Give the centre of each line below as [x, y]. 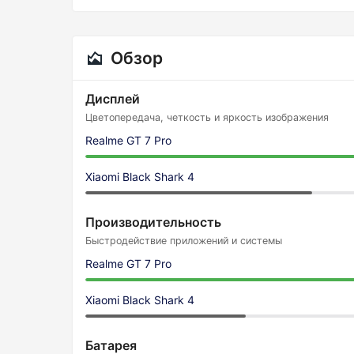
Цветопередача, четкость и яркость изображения [207, 117]
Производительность [153, 222]
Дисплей [113, 99]
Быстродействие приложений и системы [184, 241]
